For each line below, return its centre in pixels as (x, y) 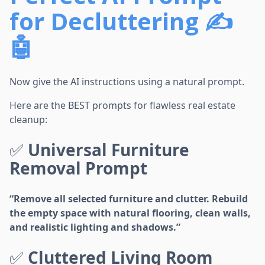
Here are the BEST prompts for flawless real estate (122, 106)
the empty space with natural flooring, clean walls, (130, 213)
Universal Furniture (109, 150)
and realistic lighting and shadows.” (95, 227)
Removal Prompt (78, 168)
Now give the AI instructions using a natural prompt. (127, 82)
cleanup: (28, 120)
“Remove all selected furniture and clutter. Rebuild (129, 199)
